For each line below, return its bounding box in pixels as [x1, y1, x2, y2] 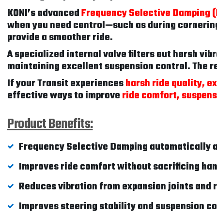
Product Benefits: [7, 114, 93, 135]
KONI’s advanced [7, 6, 81, 21]
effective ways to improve [7, 88, 122, 103]
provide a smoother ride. [7, 30, 113, 45]
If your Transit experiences [7, 76, 125, 91]
